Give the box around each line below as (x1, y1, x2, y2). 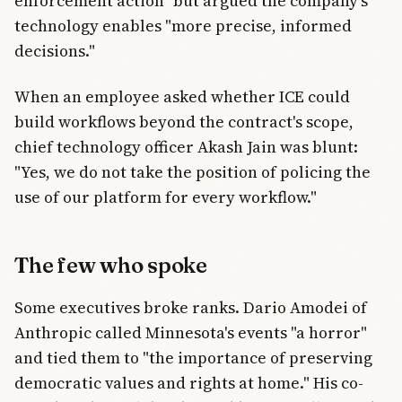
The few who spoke (14, 251, 207, 278)
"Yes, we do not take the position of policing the (14, 160, 371, 183)
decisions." (14, 39, 95, 63)
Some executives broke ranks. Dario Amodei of (14, 296, 367, 319)
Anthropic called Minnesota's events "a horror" (14, 321, 367, 345)
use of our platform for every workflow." (14, 185, 317, 208)
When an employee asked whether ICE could (14, 84, 350, 108)
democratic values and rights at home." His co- (14, 371, 363, 395)
